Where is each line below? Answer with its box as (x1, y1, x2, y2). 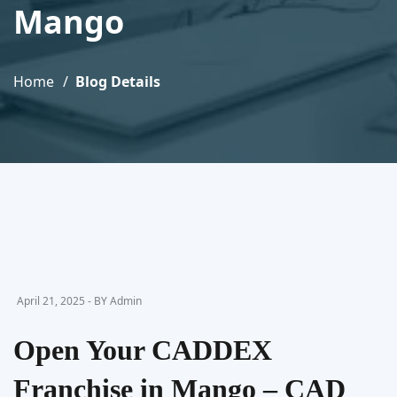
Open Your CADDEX (13, 334, 272, 366)
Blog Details (75, 72, 160, 91)
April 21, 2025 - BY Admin (17, 293, 142, 308)
